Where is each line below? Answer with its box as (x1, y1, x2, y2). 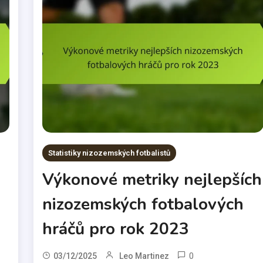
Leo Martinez (119, 251, 170, 261)
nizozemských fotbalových (42, 193, 244, 215)
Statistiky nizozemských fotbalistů (48, 148, 171, 157)
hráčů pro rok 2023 (42, 217, 190, 240)
